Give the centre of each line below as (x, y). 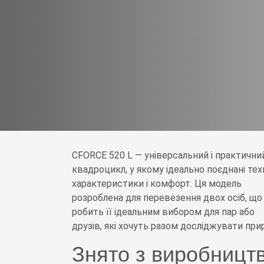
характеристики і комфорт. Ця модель (157, 184)
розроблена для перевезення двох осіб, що (167, 198)
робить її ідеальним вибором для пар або (163, 212)
